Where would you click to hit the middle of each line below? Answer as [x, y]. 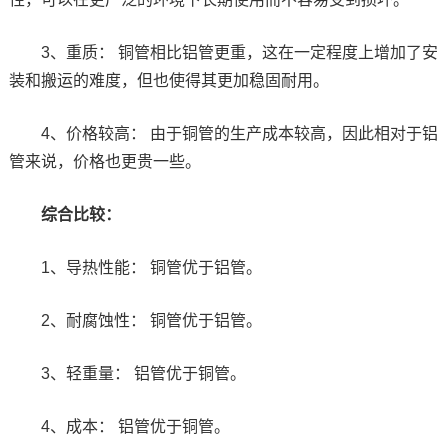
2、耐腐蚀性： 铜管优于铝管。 [151, 320]
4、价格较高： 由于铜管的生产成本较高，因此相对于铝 [239, 133]
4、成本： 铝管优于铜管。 [135, 426]
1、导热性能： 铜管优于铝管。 [151, 267]
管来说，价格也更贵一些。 [104, 161]
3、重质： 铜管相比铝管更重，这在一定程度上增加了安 [239, 52]
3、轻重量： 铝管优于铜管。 [143, 373]
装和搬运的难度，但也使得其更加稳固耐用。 [168, 80]
